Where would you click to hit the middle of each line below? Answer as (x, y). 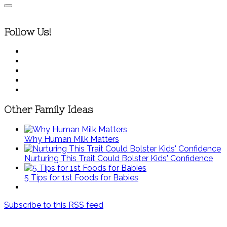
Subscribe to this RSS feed (54, 205)
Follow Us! (28, 32)
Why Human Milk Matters (72, 139)
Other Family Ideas (49, 110)
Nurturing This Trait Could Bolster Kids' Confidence (119, 158)
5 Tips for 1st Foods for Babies (81, 177)
